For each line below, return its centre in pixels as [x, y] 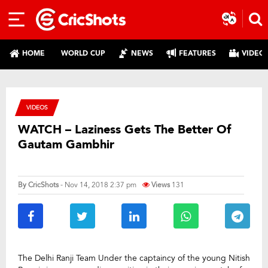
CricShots [43, 185]
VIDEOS [37, 107]
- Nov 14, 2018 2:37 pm [98, 185]
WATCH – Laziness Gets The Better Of [124, 130]
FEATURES [197, 53]
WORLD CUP [83, 53]
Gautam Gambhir [66, 144]
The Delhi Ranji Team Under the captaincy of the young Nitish [134, 258]
